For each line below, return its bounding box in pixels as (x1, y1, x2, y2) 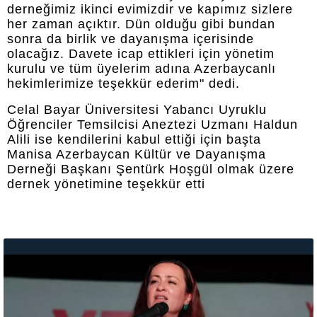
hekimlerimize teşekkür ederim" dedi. (7, 76, 240, 91)
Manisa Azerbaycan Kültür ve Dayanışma (7, 146, 266, 161)
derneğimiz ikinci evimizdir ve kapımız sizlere (7, 1, 293, 16)
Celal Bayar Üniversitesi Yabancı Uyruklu (7, 102, 267, 117)
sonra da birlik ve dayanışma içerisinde (7, 31, 254, 46)
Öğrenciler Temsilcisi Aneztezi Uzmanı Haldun (7, 117, 298, 132)
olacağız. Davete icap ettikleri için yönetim (7, 46, 275, 61)
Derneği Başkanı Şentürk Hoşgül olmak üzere (7, 161, 294, 176)
